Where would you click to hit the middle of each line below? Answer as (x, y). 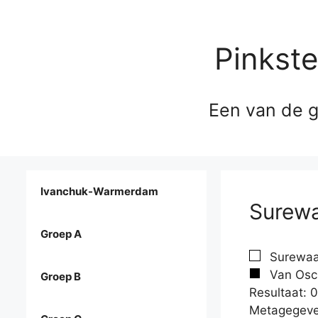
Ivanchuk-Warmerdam (99, 192)
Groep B (61, 277)
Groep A (61, 234)
